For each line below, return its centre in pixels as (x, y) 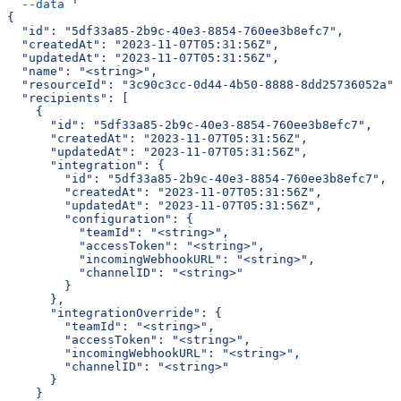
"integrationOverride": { (115, 312)
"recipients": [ (68, 98)
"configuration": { (100, 218)
